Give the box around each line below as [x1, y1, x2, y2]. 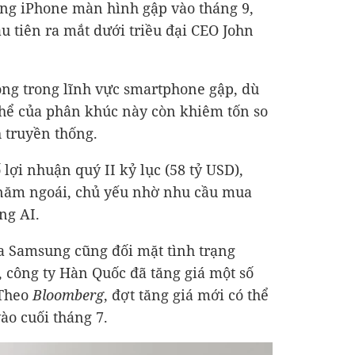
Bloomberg [32, 285, 104, 304]
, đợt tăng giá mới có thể [104, 285, 269, 304]
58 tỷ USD [170, 160, 235, 179]
